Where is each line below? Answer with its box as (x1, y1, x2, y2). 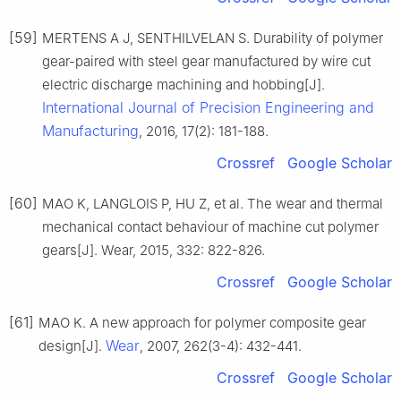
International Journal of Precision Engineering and (42, 98, 374, 116)
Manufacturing (42, 121, 139, 140)
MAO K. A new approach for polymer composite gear (38, 313, 366, 331)
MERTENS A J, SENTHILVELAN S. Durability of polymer (42, 29, 383, 47)
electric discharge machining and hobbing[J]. (42, 75, 325, 93)
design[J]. (38, 337, 106, 354)
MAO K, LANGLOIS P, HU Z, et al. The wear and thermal (42, 194, 383, 212)
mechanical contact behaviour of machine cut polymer (42, 218, 379, 235)
